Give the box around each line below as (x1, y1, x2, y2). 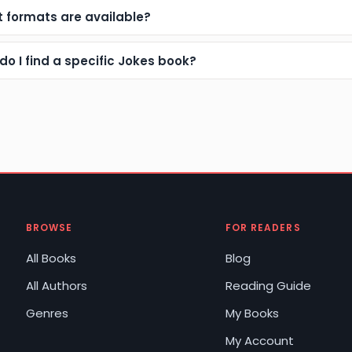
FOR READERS (225, 221, 301, 235)
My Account (225, 332, 294, 350)
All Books (25, 250, 76, 267)
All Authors (25, 277, 87, 295)
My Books (225, 305, 279, 322)
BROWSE (25, 221, 73, 235)
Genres (25, 305, 68, 322)
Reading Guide (225, 277, 311, 295)
